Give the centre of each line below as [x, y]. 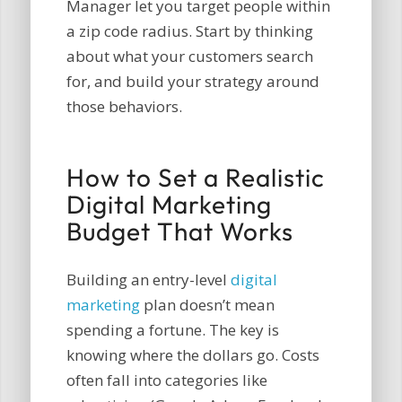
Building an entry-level [148, 279]
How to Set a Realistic [195, 178]
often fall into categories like [166, 380]
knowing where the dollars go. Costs [192, 354]
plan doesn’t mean [207, 304]
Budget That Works [179, 232]
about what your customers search [189, 57]
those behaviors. [124, 107]
